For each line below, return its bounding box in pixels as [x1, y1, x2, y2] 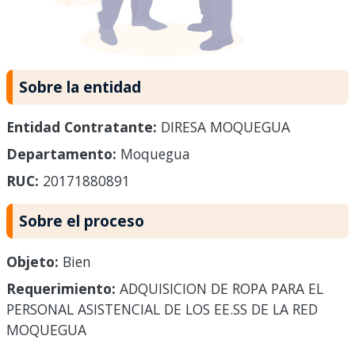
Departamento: [6, 144, 116, 164]
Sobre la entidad [19, 75, 141, 97]
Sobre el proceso [19, 210, 144, 232]
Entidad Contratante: [6, 117, 157, 137]
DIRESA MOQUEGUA [157, 117, 290, 137]
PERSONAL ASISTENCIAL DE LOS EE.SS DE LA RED [6, 300, 318, 319]
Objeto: [6, 252, 59, 272]
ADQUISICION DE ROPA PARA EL [116, 279, 323, 299]
